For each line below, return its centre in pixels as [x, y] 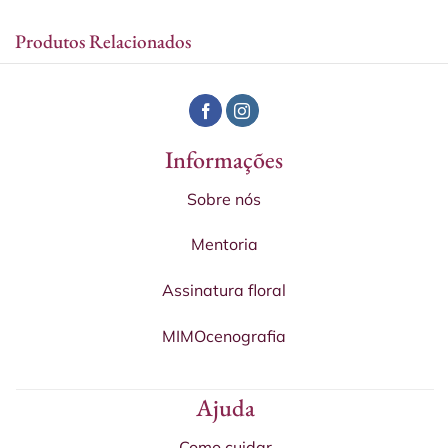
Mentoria [224, 244]
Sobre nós [224, 198]
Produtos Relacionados [103, 41]
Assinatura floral [224, 290]
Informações [224, 159]
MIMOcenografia [224, 335]
